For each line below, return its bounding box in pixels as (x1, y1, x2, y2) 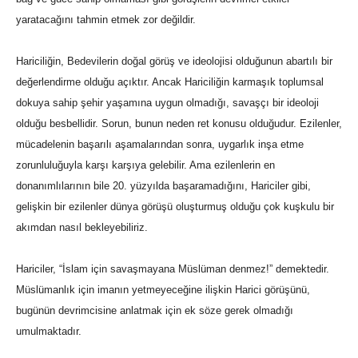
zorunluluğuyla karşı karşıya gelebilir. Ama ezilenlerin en (16, 159, 275, 172)
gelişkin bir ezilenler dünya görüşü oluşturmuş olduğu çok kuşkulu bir (16, 201, 334, 213)
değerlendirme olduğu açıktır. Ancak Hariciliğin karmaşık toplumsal (16, 76, 324, 89)
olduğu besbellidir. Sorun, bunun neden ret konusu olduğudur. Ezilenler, (16, 117, 342, 130)
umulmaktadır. (16, 325, 82, 338)
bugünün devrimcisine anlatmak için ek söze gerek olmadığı (16, 304, 293, 317)
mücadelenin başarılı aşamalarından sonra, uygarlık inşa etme (16, 138, 304, 151)
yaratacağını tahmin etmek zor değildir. (16, 14, 196, 26)
